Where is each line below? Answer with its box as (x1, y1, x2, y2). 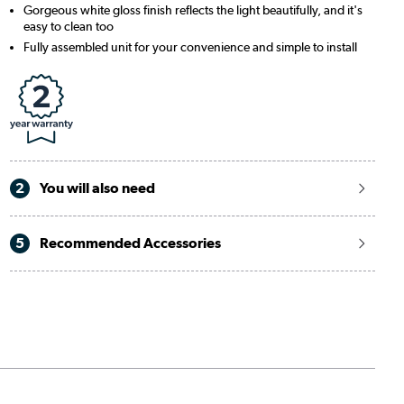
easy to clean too (23, 18, 114, 33)
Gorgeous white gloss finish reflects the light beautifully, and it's (23, 2, 363, 17)
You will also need (36, 179, 155, 197)
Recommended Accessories (36, 234, 221, 252)
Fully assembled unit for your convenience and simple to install (23, 39, 357, 54)
